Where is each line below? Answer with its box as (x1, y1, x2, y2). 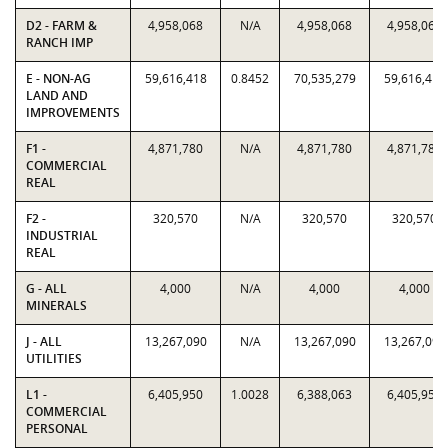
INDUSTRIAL (26, 227, 98, 244)
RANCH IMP (26, 34, 93, 51)
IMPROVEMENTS (26, 104, 120, 121)
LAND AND (26, 87, 88, 104)
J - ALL (26, 333, 62, 350)
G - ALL (26, 280, 67, 297)
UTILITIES (26, 350, 82, 367)
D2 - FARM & (26, 17, 97, 34)
